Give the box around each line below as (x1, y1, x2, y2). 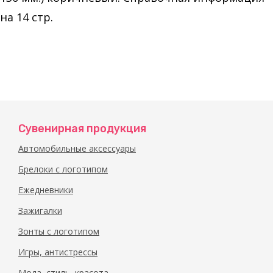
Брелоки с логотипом (18, 163, 108, 175)
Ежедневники (18, 184, 73, 196)
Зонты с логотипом (18, 225, 99, 237)
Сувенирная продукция (18, 122, 146, 135)
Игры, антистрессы (18, 246, 97, 258)
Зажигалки (18, 205, 62, 216)
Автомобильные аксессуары (18, 143, 136, 154)
